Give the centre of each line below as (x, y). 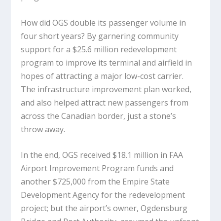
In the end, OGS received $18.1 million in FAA (102, 155)
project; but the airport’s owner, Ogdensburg (104, 208)
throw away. (45, 129)
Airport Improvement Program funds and (97, 168)
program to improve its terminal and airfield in (107, 62)
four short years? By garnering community (100, 36)
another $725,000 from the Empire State (95, 182)
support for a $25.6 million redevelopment (99, 49)
